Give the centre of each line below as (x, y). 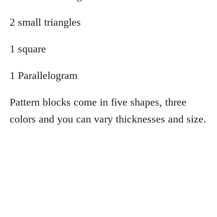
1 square (29, 49)
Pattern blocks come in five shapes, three (98, 102)
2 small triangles (45, 22)
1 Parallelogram (44, 75)
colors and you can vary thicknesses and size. (108, 119)
